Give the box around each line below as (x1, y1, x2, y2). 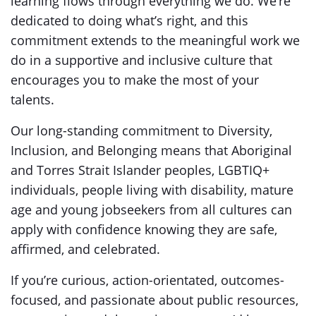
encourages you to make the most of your (11, 71, 259, 88)
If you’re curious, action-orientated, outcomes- (11, 272, 284, 288)
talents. (11, 91, 61, 108)
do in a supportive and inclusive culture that (11, 51, 272, 68)
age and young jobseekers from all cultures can (11, 201, 292, 218)
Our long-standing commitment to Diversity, (11, 122, 272, 139)
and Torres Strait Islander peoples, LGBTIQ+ (11, 162, 269, 178)
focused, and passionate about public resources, (11, 291, 298, 308)
